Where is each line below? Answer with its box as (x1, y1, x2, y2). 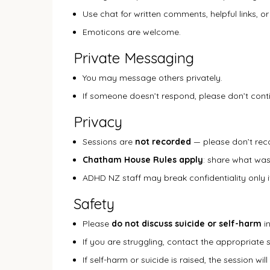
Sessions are (83, 136, 135, 147)
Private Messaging (74, 49, 194, 67)
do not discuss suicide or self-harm (111, 218, 262, 229)
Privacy (74, 113, 122, 131)
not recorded (135, 136, 191, 147)
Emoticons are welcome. (83, 27, 181, 37)
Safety (74, 195, 115, 213)
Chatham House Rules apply (83, 154, 203, 165)
